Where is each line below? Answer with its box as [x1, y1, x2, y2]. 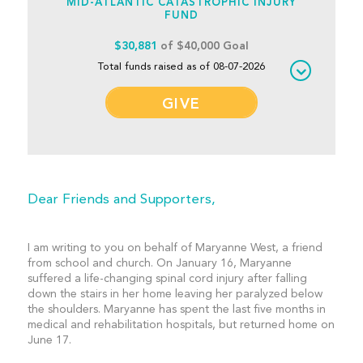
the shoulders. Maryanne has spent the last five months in [27, 304, 326, 315]
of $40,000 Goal [156, 41, 249, 52]
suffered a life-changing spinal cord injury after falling [27, 273, 307, 284]
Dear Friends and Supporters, [27, 193, 216, 207]
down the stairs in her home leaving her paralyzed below [27, 288, 322, 300]
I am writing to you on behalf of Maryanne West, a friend [27, 242, 322, 254]
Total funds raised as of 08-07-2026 [97, 62, 265, 72]
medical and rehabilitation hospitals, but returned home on [27, 319, 335, 331]
